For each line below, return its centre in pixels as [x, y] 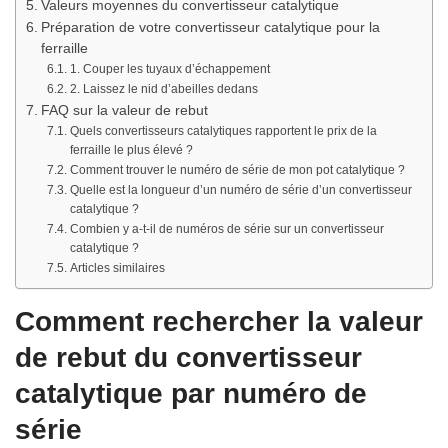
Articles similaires [117, 267]
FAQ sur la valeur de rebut [124, 110]
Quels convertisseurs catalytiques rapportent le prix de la [223, 130]
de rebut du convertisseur [188, 357]
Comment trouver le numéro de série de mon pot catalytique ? [237, 169]
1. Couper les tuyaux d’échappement [169, 68]
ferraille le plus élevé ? [131, 149]
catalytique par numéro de [191, 393]
